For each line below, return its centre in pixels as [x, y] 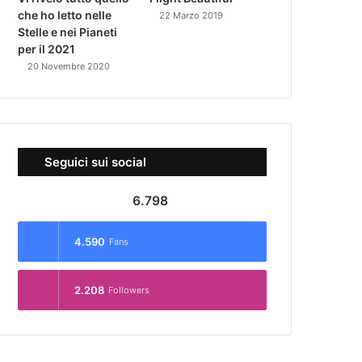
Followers [129, 290]
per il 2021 [47, 48]
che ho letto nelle [65, 15]
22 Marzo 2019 [192, 15]
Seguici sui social [96, 162]
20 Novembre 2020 [69, 66]
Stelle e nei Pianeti [68, 32]
